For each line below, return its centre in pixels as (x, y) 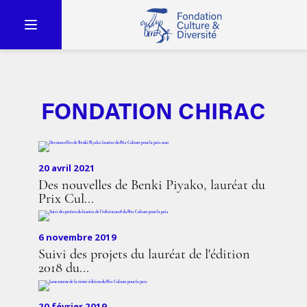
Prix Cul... (66, 199)
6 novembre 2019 (77, 237)
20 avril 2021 (67, 168)
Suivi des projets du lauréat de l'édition (144, 255)
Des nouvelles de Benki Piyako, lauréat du (152, 185)
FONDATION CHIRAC (153, 110)
